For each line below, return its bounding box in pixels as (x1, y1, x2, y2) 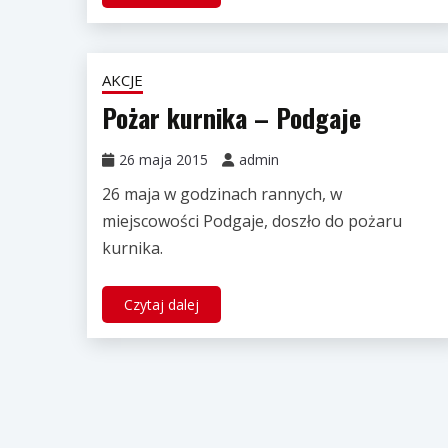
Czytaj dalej (124, 294, 199, 314)
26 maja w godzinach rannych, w (102, 182, 342, 205)
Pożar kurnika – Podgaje (102, 97, 361, 137)
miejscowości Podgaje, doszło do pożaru (102, 209, 402, 232)
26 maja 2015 (119, 149, 208, 169)
